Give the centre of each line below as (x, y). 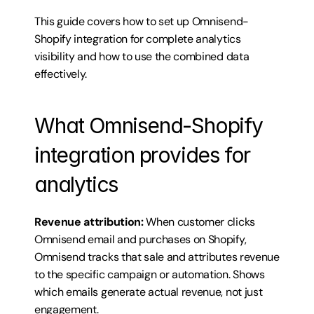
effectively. (61, 74)
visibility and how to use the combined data (142, 56)
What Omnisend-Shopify (149, 125)
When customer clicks (199, 222)
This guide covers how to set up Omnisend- (142, 21)
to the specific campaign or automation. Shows (150, 274)
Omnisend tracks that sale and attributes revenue (157, 257)
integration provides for (143, 155)
